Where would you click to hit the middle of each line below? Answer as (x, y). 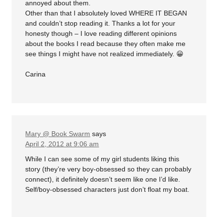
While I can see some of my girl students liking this (102, 159)
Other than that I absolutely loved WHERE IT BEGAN (106, 13)
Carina (36, 74)
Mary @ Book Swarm (58, 133)
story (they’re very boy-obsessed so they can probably (108, 169)
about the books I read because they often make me (106, 43)
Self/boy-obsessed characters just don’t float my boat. (108, 189)
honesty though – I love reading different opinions (101, 33)
